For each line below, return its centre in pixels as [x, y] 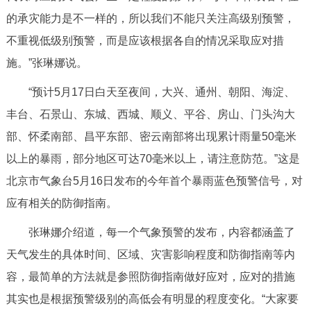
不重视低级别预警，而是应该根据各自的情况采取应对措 [145, 40]
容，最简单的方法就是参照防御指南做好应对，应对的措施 [150, 276]
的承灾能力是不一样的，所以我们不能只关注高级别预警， [150, 18]
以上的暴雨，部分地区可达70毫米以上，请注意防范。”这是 [153, 158]
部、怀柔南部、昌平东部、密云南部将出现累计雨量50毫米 [151, 136]
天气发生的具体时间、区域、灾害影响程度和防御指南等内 [150, 254]
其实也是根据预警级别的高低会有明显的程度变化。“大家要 [152, 299]
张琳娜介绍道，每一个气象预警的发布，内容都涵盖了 [161, 232]
